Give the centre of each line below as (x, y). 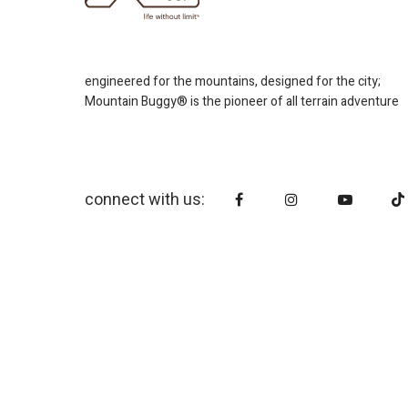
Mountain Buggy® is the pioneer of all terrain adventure (241, 101)
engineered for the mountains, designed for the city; (232, 81)
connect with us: (144, 199)
